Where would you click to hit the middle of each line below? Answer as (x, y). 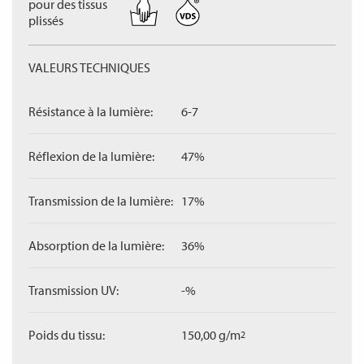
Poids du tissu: (67, 335)
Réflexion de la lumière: (91, 156)
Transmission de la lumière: (101, 201)
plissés (46, 20)
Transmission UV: (74, 290)
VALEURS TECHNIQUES (89, 67)
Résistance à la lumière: (91, 111)
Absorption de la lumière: (96, 245)
